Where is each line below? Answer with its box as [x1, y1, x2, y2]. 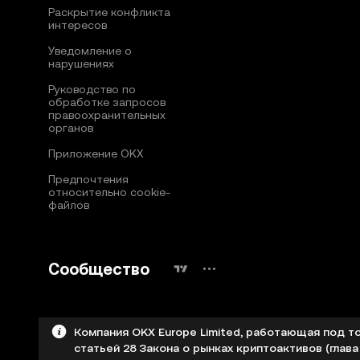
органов [48, 121, 93, 135]
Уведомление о [48, 44, 132, 58]
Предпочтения [48, 173, 129, 186]
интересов [48, 18, 107, 32]
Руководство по [48, 83, 136, 96]
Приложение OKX [48, 147, 144, 161]
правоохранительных [48, 108, 166, 122]
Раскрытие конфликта [48, 6, 170, 19]
